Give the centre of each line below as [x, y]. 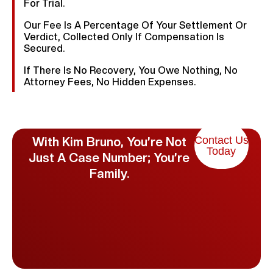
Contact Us [221, 140]
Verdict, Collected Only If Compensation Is [124, 37]
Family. [109, 174]
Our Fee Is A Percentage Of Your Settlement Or [135, 26]
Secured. [44, 49]
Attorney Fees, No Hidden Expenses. [110, 82]
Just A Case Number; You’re [109, 158]
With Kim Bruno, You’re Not [109, 142]
